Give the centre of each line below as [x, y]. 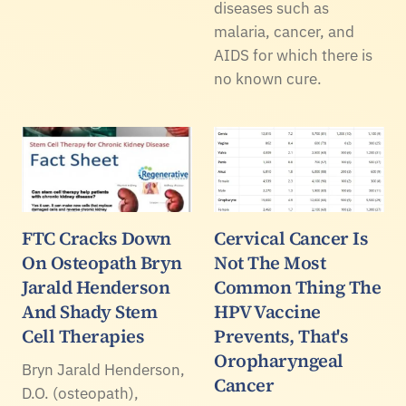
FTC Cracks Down [97, 238]
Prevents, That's [281, 336]
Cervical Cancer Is [291, 238]
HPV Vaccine [267, 311]
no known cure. [268, 78]
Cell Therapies [83, 336]
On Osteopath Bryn [102, 262]
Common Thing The [297, 287]
